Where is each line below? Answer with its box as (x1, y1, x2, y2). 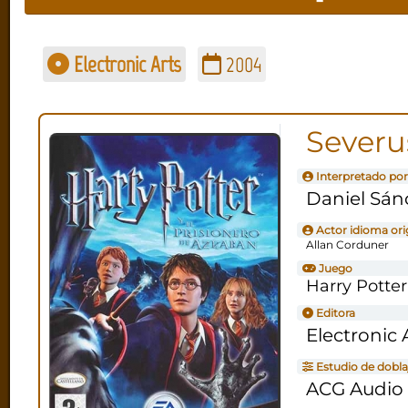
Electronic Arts (68, 50, 181, 77)
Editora (312, 305, 355, 320)
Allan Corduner (305, 237, 389, 251)
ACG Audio (305, 377, 403, 400)
